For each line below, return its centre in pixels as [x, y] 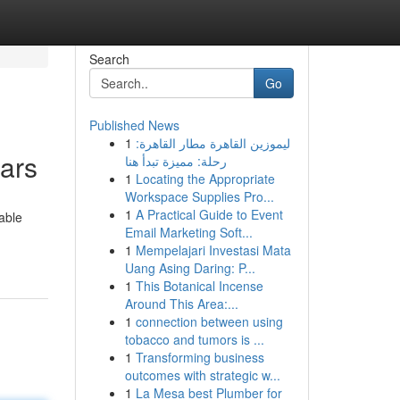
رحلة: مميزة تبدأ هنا [175, 161]
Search [109, 59]
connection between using [209, 321]
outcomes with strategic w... [202, 375]
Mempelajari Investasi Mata [213, 250]
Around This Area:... [181, 304]
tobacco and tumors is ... [194, 339]
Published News [134, 125]
